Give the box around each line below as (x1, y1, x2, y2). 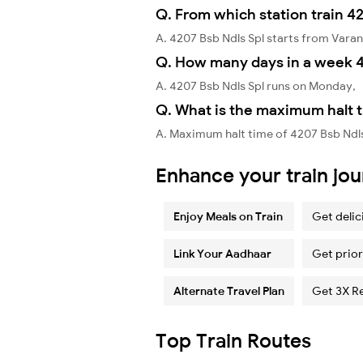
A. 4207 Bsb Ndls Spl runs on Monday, (156, 78, 356, 93)
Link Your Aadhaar (173, 246, 271, 261)
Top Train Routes (156, 327, 311, 352)
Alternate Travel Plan (173, 283, 284, 298)
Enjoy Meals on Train (173, 208, 283, 224)
